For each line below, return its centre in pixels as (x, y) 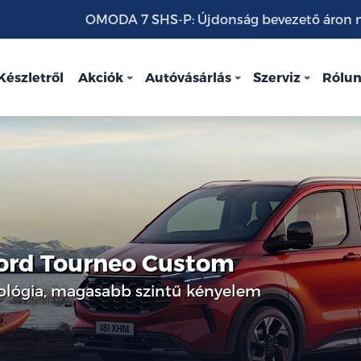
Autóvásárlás (188, 77)
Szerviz (277, 77)
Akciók (101, 77)
